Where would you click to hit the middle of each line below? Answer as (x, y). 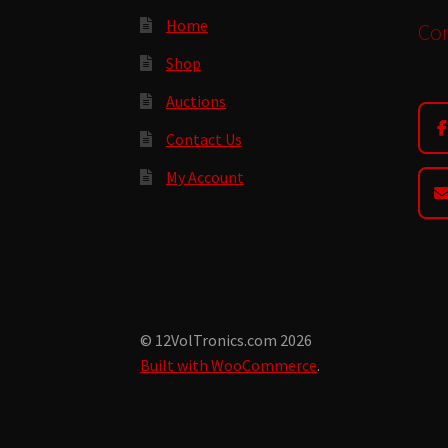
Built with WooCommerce (229, 364)
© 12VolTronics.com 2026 (226, 339)
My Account (204, 176)
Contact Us (203, 138)
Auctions (195, 100)
